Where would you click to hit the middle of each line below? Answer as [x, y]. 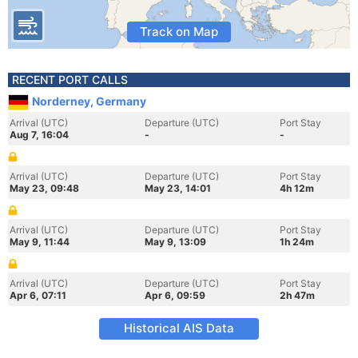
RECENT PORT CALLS [70, 80]
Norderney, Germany [89, 101]
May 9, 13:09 [175, 242]
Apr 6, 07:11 [38, 295]
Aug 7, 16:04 [39, 135]
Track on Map [179, 32]
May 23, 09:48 [44, 188]
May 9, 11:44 [40, 242]
